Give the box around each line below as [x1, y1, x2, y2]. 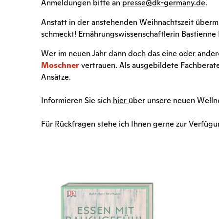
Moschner [41, 60, 79, 70]
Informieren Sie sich [41, 95, 113, 106]
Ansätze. [41, 72, 71, 82]
